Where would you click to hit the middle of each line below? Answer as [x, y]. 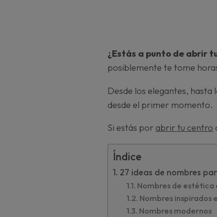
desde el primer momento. [160, 104]
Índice [127, 156]
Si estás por [132, 128]
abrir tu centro [184, 128]
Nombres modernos [176, 210]
